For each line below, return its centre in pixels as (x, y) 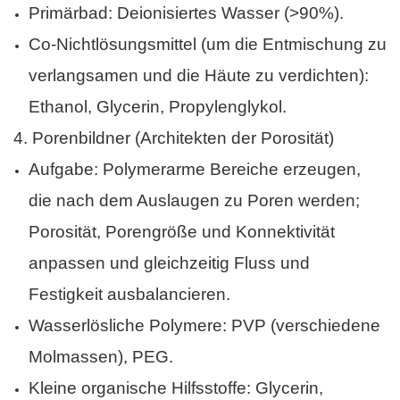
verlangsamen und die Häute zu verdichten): (198, 76)
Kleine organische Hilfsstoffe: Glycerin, (175, 388)
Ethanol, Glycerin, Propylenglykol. (157, 107)
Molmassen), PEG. (100, 357)
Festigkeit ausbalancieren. (129, 295)
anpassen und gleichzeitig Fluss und (169, 263)
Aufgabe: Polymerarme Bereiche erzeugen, (194, 170)
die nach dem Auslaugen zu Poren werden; (194, 201)
